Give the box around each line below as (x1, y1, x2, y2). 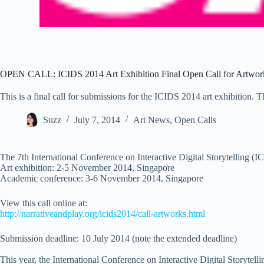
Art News (133, 114, 170, 125)
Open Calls (174, 114, 216, 125)
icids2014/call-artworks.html (100, 208, 205, 219)
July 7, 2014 (74, 114, 120, 125)
